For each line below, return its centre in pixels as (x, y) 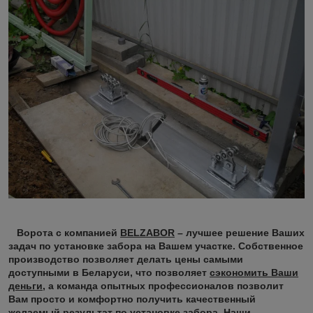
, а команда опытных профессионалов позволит (163, 285)
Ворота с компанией (64, 232)
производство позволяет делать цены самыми (126, 259)
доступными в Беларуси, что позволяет (109, 272)
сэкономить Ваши (254, 272)
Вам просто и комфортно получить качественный (132, 299)
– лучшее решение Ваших (240, 232)
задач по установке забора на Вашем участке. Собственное (156, 246)
